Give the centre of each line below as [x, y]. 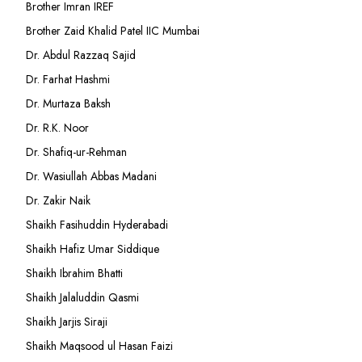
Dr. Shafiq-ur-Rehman [76, 152]
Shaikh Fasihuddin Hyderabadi [97, 225]
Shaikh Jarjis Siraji [67, 322]
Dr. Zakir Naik [58, 201]
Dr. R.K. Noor [57, 128]
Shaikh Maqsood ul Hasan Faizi [99, 346]
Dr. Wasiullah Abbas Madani [91, 177]
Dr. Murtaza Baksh [68, 104]
